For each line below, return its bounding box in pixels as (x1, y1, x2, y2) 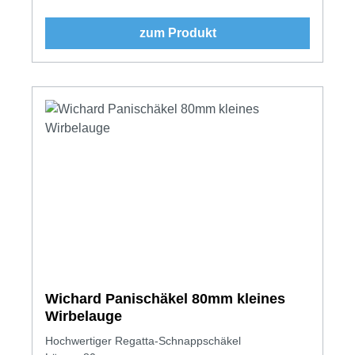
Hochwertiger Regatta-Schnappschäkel (45, 334, 241, 347)
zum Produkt (139, 25, 216, 40)
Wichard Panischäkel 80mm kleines (45, 290, 285, 307)
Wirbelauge (45, 307, 122, 324)
